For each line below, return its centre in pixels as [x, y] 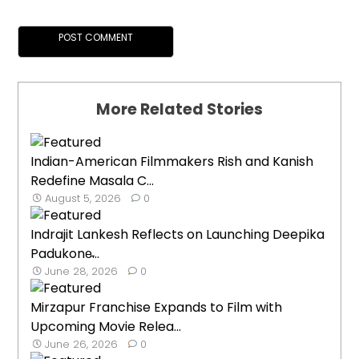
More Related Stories [179, 110]
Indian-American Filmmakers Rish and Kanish [172, 162]
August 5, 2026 [83, 199]
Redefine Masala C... [93, 181]
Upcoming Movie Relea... [106, 327]
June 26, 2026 [82, 345]
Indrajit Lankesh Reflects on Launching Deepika [178, 235]
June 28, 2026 [82, 272]
